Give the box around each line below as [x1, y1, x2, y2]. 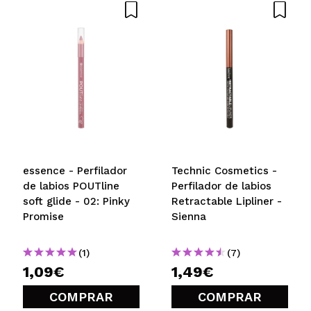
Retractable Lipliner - [171, 194, 282, 208]
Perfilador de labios [171, 179, 271, 192]
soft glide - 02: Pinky [23, 194, 130, 208]
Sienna [171, 210, 206, 223]
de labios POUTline [23, 179, 119, 192]
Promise [23, 210, 64, 223]
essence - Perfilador [23, 164, 127, 177]
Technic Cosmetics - [171, 164, 277, 177]
